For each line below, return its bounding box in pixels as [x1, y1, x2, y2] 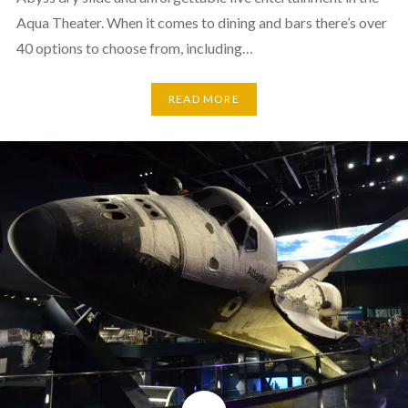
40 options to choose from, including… [15, 38, 253, 56]
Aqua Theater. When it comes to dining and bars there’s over [15, 13, 387, 31]
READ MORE [168, 92, 240, 107]
